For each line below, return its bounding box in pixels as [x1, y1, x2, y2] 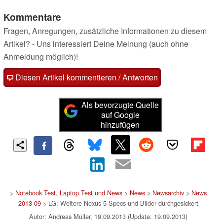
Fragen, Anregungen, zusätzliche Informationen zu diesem [3, 25, 207, 37]
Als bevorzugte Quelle [81, 99, 159, 111]
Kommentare [3, 10, 61, 24]
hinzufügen [101, 119, 140, 131]
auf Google [101, 109, 140, 121]
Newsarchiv [152, 187, 184, 197]
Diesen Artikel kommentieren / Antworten [13, 72, 158, 83]
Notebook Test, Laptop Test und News [15, 187, 122, 197]
